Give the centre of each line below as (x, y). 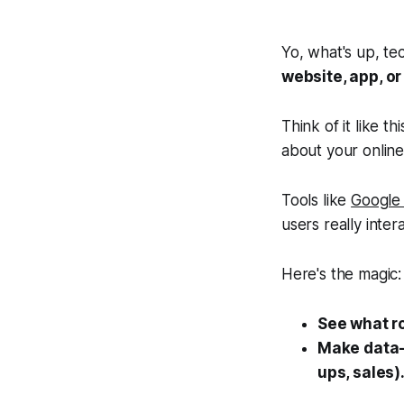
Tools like (317, 200)
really (342, 225)
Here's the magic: (342, 274)
